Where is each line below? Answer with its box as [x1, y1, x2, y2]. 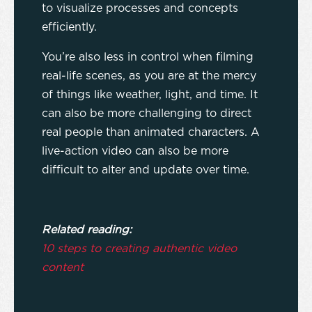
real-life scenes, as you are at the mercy [42, 70, 256, 82]
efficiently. [42, 22, 100, 33]
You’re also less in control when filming [42, 52, 253, 63]
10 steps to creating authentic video [42, 243, 237, 255]
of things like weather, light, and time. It [42, 89, 258, 101]
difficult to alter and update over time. [42, 164, 253, 176]
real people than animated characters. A [42, 127, 260, 139]
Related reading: [42, 224, 132, 236]
